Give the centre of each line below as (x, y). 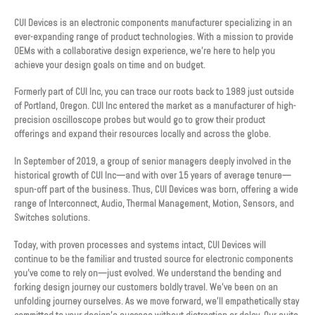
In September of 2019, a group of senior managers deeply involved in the (153, 161)
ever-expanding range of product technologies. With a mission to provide (154, 37)
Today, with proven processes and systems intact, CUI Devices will (140, 245)
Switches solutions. (52, 217)
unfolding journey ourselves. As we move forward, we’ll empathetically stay (156, 301)
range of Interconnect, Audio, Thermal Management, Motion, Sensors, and (154, 203)
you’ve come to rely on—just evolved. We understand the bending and (148, 273)
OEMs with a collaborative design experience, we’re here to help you (144, 51)
